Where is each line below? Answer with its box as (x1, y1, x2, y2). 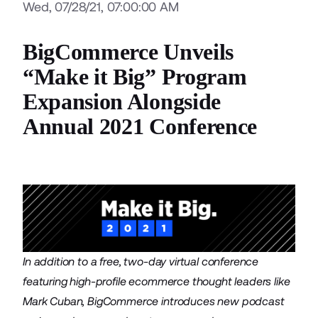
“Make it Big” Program (23, 64, 247, 89)
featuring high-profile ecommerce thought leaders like (23, 274, 290, 288)
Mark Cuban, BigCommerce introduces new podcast (23, 294, 285, 308)
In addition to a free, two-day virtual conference (23, 254, 259, 268)
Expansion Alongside (23, 89, 221, 114)
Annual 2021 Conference (23, 114, 257, 139)
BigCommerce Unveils (23, 39, 234, 65)
